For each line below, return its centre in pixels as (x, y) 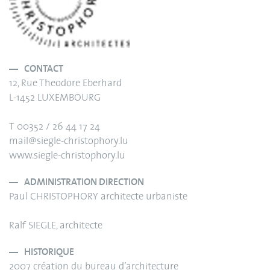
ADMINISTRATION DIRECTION (84, 182)
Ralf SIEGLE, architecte (56, 226)
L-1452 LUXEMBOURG (55, 98)
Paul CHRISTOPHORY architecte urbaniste (98, 197)
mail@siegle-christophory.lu (69, 141)
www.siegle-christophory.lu (67, 156)
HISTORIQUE (49, 252)
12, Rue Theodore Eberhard (65, 83)
